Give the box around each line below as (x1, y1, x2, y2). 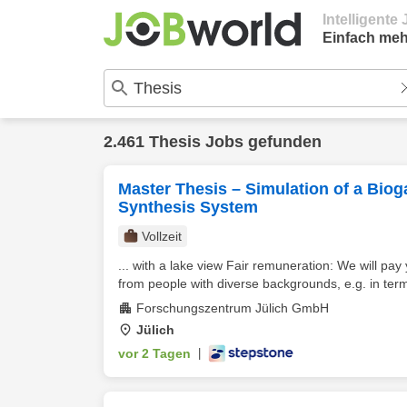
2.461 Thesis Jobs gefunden (104, 133, 322, 151)
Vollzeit (142, 229, 182, 243)
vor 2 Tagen (118, 346, 191, 361)
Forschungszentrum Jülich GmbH (136, 301, 329, 315)
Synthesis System (118, 198, 258, 216)
